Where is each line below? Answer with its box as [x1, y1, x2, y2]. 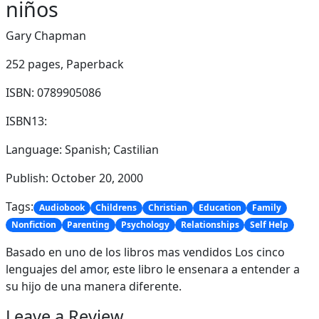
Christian [147, 202, 187, 214]
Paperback [66, 56, 124, 72]
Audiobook [38, 202, 85, 214]
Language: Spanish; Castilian [6, 142, 159, 157]
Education [198, 202, 241, 214]
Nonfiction [11, 219, 56, 231]
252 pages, [6, 56, 63, 72]
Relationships [180, 219, 239, 231]
